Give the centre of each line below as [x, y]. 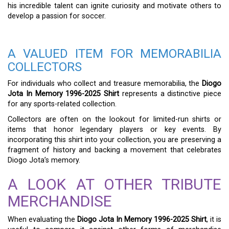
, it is [214, 220]
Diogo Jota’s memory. [44, 160]
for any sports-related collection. [62, 104]
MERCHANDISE [60, 201]
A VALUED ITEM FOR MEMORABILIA [114, 54]
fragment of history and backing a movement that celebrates [114, 150]
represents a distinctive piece [170, 94]
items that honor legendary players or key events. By [114, 130]
